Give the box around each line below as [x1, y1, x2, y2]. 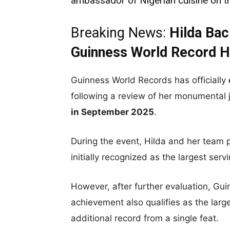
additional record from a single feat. [71, 213, 219, 223]
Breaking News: [71, 24, 169, 41]
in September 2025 [71, 106, 154, 117]
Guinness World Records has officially [71, 74, 228, 85]
